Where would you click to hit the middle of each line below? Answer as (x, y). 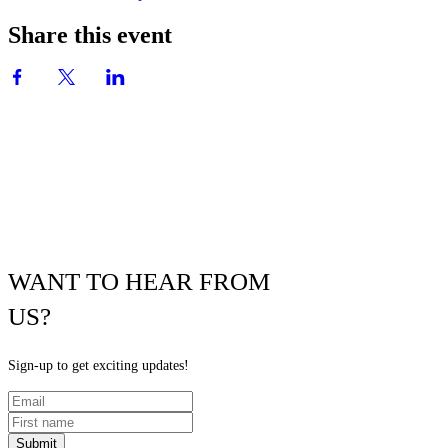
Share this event (90, 35)
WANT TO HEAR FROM (139, 281)
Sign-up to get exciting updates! (98, 365)
